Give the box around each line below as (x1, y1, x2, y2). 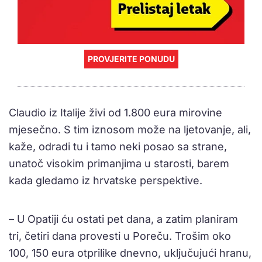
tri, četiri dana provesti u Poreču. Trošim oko (9, 229, 231, 242)
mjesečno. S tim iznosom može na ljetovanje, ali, (9, 123, 251, 136)
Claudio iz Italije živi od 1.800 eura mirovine (9, 106, 222, 119)
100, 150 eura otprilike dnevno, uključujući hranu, (9, 246, 251, 259)
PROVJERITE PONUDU (87, 53, 175, 64)
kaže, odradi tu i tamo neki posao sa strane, (9, 140, 227, 153)
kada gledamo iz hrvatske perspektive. (9, 174, 202, 187)
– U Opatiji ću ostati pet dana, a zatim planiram (9, 212, 238, 225)
